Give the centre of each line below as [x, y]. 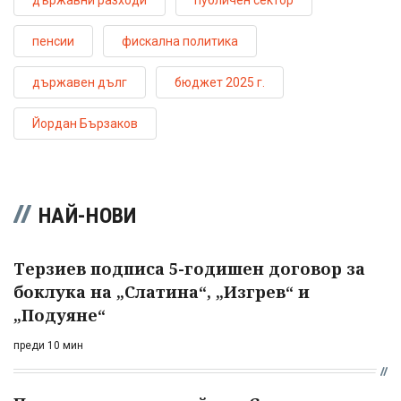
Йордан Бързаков [85, 123]
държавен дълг [80, 82]
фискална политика [180, 41]
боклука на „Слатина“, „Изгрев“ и [162, 291]
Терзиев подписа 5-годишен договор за [189, 268]
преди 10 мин [48, 345]
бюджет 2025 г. [220, 82]
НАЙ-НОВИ [88, 215]
